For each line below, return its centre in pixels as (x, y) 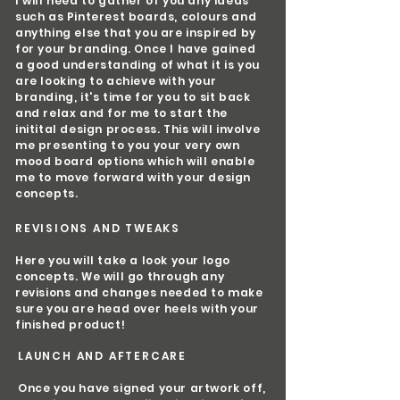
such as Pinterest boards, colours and (136, 17)
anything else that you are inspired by (136, 33)
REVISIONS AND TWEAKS (98, 228)
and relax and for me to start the (121, 113)
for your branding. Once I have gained (136, 49)
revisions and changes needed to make (139, 292)
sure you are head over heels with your (137, 308)
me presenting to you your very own (128, 145)
